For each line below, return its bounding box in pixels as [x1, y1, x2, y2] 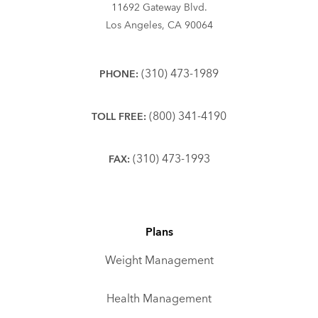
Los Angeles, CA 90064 [105, 18, 213, 32]
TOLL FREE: [92, 110, 146, 124]
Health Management [106, 291, 212, 307]
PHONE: [99, 67, 138, 81]
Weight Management [104, 253, 214, 268]
